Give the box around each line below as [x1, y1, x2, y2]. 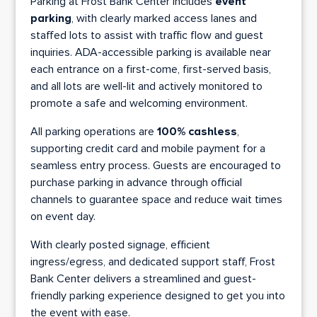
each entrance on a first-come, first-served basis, [30, 62, 271, 77]
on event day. [30, 209, 96, 224]
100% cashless [156, 125, 237, 139]
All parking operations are [30, 125, 157, 139]
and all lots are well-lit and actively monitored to [30, 79, 263, 94]
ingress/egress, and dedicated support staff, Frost [30, 255, 275, 270]
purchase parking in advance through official [30, 175, 242, 190]
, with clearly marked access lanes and [71, 11, 257, 26]
